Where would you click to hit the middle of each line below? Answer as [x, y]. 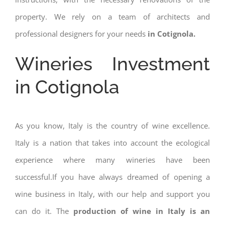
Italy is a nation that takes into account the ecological [113, 142]
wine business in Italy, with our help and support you [113, 194]
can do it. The [42, 211]
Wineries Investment [113, 64]
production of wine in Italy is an [139, 211]
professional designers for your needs [81, 33]
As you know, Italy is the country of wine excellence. [113, 125]
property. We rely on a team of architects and [113, 16]
